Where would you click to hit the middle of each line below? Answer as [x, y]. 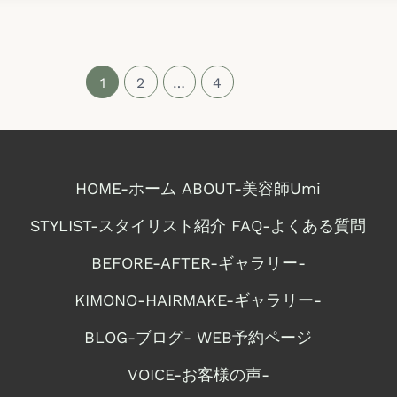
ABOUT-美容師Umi [252, 189]
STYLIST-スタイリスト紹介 [128, 226]
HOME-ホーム [126, 189]
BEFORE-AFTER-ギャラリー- [198, 263]
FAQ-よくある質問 [299, 226]
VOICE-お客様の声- [198, 375]
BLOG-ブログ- [138, 338]
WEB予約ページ [255, 338]
